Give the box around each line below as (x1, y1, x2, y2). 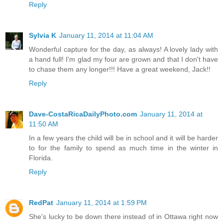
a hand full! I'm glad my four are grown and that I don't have (29, 55, 218, 64)
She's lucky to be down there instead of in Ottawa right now (29, 213, 218, 221)
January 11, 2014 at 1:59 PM (56, 199, 147, 207)
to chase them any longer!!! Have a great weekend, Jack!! (29, 65, 211, 74)
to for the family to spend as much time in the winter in (29, 144, 218, 152)
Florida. (29, 154, 53, 162)
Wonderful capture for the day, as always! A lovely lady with (29, 45, 218, 54)
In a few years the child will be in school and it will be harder (29, 134, 218, 142)
